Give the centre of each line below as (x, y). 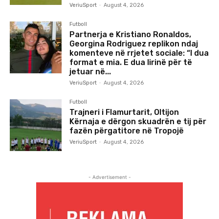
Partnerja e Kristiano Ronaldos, (131, 35)
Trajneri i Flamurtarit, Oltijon (124, 112)
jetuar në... (90, 72)
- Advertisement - (109, 177)
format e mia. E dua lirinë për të (131, 63)
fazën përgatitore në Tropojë (127, 131)
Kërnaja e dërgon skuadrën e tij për (138, 122)
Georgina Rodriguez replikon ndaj (134, 44)
